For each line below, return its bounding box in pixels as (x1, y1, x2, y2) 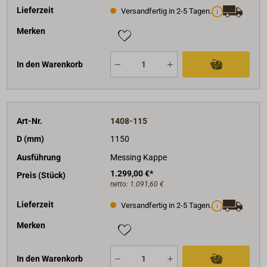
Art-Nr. (17, 116, 43, 126)
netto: (110, 180, 130, 189)
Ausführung (17, 152, 61, 162)
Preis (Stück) (17, 170, 66, 181)
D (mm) (17, 134, 45, 144)
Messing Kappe (110, 152, 167, 162)
